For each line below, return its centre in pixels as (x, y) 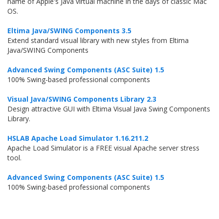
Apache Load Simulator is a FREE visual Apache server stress (103, 148)
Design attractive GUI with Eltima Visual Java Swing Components (109, 109)
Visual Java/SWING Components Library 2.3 (82, 99)
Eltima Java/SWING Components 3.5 (69, 31)
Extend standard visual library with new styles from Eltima (98, 40)
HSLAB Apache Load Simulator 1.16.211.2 (78, 138)
